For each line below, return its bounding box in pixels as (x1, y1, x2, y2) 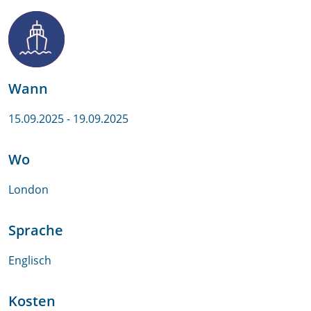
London (8, 182, 49, 197)
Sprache (8, 221, 63, 239)
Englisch (8, 253, 51, 268)
